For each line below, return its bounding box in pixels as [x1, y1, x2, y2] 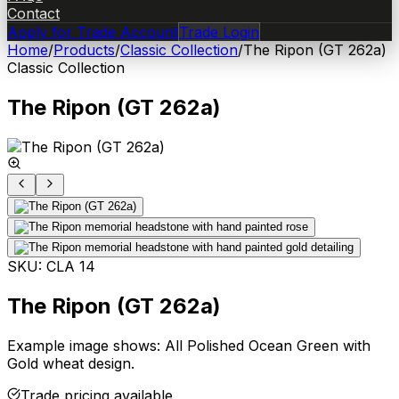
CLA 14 [46, 256, 95, 275]
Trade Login [179, 23, 259, 41]
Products [53, 41, 115, 59]
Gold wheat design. [7, 354, 134, 372]
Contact [7, 4, 60, 22]
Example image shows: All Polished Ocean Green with [7, 336, 370, 354]
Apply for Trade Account [7, 23, 178, 41]
